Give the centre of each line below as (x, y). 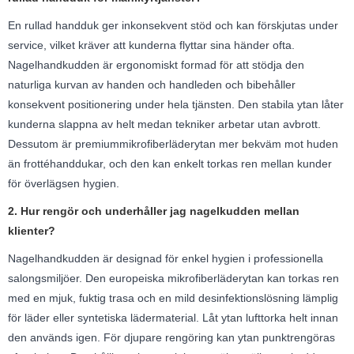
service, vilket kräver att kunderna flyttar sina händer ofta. (151, 45)
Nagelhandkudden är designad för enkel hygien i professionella (166, 258)
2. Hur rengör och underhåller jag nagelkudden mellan (154, 211)
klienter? (32, 230)
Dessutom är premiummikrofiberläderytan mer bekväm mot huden (173, 143)
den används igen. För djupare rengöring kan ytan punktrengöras (171, 337)
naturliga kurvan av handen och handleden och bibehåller (152, 84)
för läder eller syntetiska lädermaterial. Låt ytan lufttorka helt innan (173, 317)
